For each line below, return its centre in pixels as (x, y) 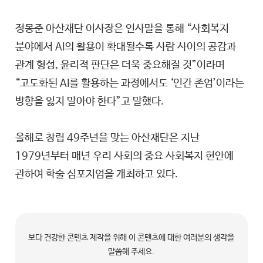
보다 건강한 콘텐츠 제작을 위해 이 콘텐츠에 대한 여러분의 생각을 (131, 238)
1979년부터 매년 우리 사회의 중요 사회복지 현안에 (125, 156)
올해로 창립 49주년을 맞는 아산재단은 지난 (108, 138)
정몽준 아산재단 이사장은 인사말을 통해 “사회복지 (122, 29)
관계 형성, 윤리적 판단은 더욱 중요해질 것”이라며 (120, 65)
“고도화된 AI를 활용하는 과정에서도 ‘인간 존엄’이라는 (130, 84)
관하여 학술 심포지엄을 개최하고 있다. (97, 175)
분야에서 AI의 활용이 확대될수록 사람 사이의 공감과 (126, 47)
